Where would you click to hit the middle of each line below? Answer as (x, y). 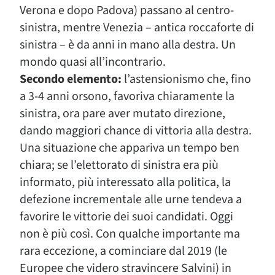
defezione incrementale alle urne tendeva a (131, 199)
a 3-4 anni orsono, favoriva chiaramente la (127, 96)
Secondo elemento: (71, 79)
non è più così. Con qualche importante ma (130, 234)
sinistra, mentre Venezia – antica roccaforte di (137, 28)
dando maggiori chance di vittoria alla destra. (136, 131)
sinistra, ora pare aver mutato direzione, (122, 114)
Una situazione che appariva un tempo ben (130, 148)
